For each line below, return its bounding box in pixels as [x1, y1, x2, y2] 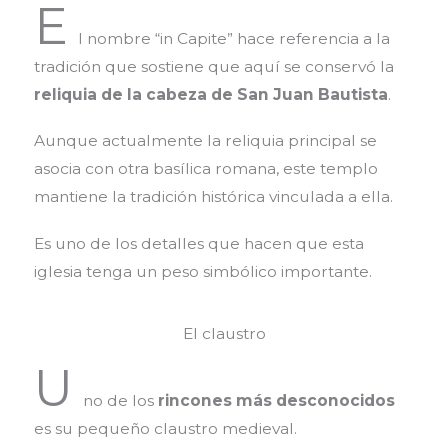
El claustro [182, 324, 266, 344]
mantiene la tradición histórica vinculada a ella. [33, 187, 393, 207]
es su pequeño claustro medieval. [33, 419, 297, 439]
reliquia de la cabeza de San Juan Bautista [33, 84, 388, 104]
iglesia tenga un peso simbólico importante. [33, 261, 372, 281]
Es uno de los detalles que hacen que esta [33, 233, 364, 253]
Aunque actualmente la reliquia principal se [33, 131, 377, 151]
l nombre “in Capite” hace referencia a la [77, 28, 390, 48]
